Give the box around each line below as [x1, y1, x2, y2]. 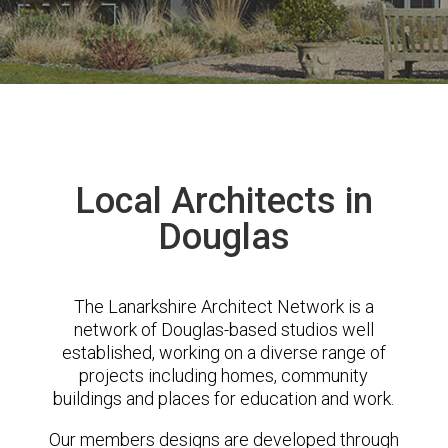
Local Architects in [74, 180, 373, 222]
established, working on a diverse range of [61, 342, 386, 363]
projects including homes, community [79, 365, 369, 386]
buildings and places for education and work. [53, 388, 395, 409]
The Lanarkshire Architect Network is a [73, 296, 374, 317]
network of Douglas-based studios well [73, 319, 374, 340]
